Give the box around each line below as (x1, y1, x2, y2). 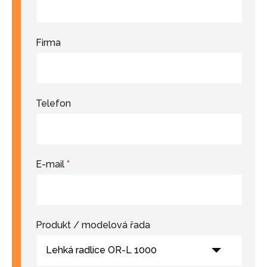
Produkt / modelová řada (36, 219, 150, 231)
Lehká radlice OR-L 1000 (46, 244, 157, 256)
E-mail (36, 158, 67, 170)
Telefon (36, 97, 71, 109)
